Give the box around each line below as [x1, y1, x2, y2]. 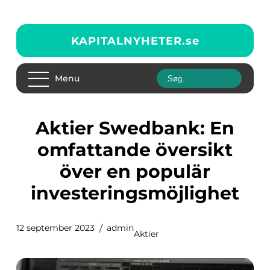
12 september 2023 [16, 222, 95, 233]
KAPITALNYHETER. [71, 34, 186, 48]
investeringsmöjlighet [31, 182, 239, 204]
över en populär [60, 160, 210, 183]
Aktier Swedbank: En [36, 117, 49, 139]
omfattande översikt [37, 139, 233, 161]
